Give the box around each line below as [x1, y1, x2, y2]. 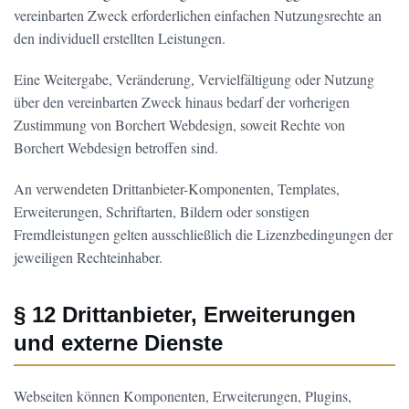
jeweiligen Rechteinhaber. [14, 247, 163, 267]
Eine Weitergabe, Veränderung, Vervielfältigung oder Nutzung [14, 69, 374, 89]
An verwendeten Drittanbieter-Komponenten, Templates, [14, 179, 340, 198]
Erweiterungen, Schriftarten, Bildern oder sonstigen [14, 202, 309, 221]
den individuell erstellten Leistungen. [14, 28, 225, 47]
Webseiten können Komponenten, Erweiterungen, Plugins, [14, 386, 351, 405]
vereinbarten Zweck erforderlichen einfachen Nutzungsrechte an [14, 5, 382, 25]
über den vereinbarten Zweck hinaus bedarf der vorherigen [14, 92, 350, 111]
